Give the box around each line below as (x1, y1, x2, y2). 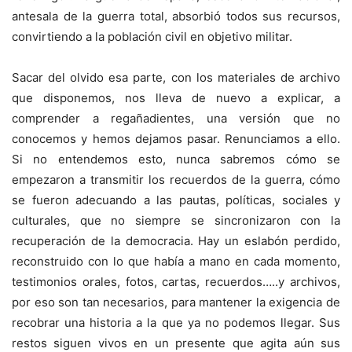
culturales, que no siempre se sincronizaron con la (12, 213, 340, 229)
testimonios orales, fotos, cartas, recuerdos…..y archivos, (12, 274, 340, 290)
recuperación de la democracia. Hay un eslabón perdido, (12, 233, 340, 249)
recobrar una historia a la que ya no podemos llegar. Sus (12, 315, 340, 331)
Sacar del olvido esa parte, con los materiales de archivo (12, 70, 340, 86)
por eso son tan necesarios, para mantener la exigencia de (12, 295, 340, 310)
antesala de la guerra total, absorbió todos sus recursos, (12, 9, 340, 24)
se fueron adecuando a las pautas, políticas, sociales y (12, 192, 340, 208)
